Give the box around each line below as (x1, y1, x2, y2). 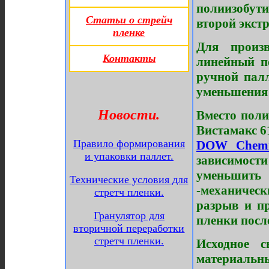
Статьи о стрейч (86, 14, 172, 26)
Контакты (103, 52, 156, 64)
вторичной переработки (73, 222, 185, 234)
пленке (113, 26, 145, 38)
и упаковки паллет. (85, 150, 174, 162)
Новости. (98, 107, 160, 122)
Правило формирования (73, 138, 185, 150)
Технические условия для (70, 174, 189, 186)
